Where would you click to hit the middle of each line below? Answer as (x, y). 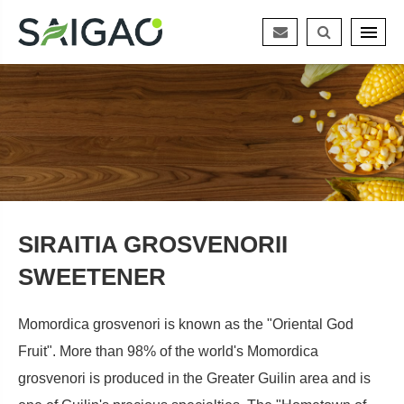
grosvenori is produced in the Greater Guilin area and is (194, 378)
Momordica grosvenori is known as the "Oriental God (186, 324)
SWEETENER (92, 276)
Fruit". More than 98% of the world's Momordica (168, 351)
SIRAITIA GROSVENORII (153, 244)
